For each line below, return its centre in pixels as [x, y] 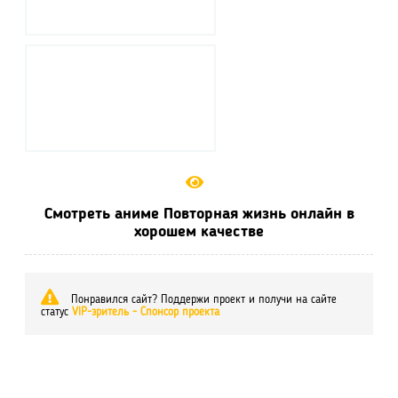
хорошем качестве [199, 232]
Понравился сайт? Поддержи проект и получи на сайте [204, 300]
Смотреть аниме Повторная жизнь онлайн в [199, 214]
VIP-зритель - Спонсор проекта [146, 312]
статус [56, 312]
